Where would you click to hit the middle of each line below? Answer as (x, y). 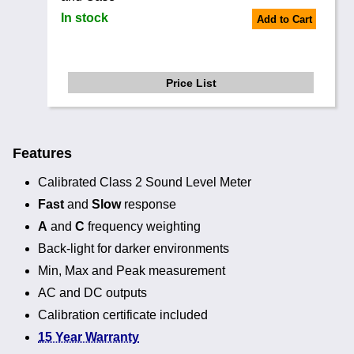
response (149, 205)
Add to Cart (284, 19)
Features (42, 153)
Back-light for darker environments (134, 249)
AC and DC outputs (92, 293)
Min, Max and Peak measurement (132, 271)
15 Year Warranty (88, 337)
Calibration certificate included (123, 315)
